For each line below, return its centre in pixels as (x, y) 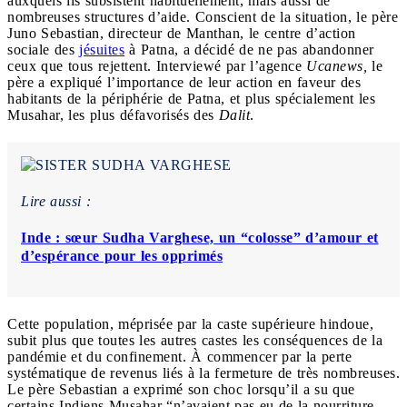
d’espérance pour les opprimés (122, 255)
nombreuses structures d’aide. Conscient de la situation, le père (203, 16)
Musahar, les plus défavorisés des (113, 114)
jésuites (102, 49)
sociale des (43, 49)
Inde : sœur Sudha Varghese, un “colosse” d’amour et (200, 237)
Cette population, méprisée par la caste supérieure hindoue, (190, 323)
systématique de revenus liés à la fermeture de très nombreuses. (203, 372)
